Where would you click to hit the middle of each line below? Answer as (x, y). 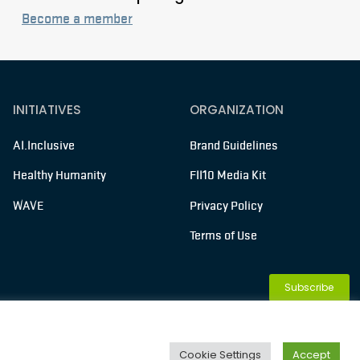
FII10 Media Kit (228, 176)
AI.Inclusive (44, 145)
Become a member (77, 18)
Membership (309, 346)
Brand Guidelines (234, 145)
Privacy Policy (226, 205)
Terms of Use (223, 236)
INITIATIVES (47, 109)
